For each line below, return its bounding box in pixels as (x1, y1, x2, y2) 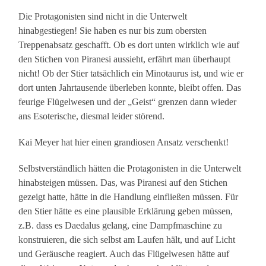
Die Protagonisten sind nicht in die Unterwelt (18, 11, 188, 22)
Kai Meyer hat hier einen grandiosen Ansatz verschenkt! (18, 137, 229, 148)
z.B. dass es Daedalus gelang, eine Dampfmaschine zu (18, 220, 223, 231)
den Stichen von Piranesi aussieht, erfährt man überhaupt (18, 54, 231, 65)
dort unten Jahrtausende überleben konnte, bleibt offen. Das (18, 83, 242, 93)
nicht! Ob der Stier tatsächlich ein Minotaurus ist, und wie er (18, 68, 244, 79)
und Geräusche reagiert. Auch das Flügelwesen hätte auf (18, 249, 230, 259)
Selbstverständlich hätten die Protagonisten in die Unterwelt (18, 163, 242, 174)
